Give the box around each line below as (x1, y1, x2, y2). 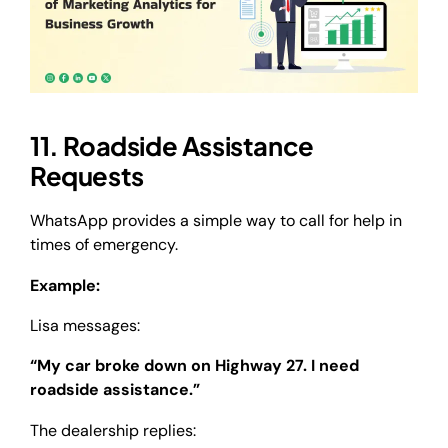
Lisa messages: (30, 314, 144, 336)
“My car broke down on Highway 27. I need (30, 355, 359, 377)
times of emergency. (30, 234, 182, 256)
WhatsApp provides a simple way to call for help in (30, 210, 402, 232)
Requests (30, 159, 144, 193)
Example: (30, 274, 100, 296)
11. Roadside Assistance (30, 129, 314, 163)
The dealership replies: (30, 419, 196, 441)
